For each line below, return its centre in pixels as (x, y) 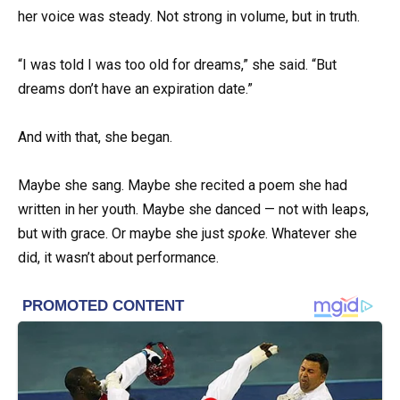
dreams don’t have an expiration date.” (135, 88)
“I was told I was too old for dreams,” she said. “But (177, 64)
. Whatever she (311, 234)
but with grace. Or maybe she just (123, 234)
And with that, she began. (95, 137)
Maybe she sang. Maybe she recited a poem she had (183, 186)
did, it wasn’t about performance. (118, 258)
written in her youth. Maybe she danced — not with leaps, (193, 210)
